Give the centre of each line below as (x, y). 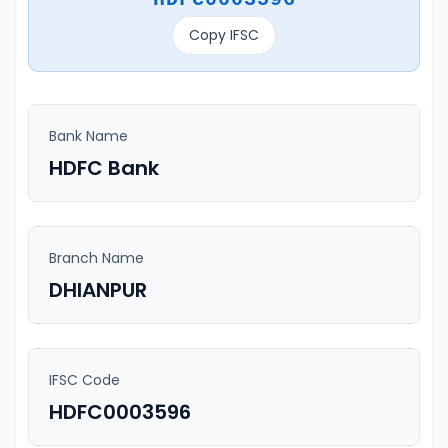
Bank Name (88, 136)
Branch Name (96, 258)
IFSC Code (84, 380)
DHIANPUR (98, 290)
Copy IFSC (224, 35)
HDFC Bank (104, 168)
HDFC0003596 (120, 412)
